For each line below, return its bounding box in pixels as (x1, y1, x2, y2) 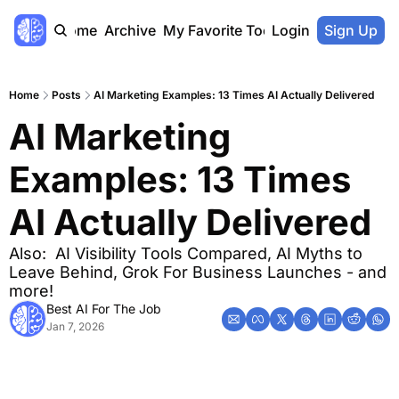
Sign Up (324, 21, 378, 39)
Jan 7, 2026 (46, 320, 104, 333)
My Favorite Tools (162, 21, 283, 39)
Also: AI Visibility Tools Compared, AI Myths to (9, 244, 362, 263)
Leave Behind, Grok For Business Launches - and (9, 263, 387, 281)
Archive (103, 21, 156, 39)
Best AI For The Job (46, 301, 161, 316)
